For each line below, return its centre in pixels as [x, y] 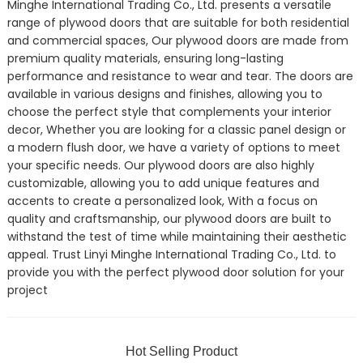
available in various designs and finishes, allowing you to [164, 94]
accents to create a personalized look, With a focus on [162, 201]
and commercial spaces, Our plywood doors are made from [177, 40]
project [27, 290]
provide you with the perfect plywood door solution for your [175, 272]
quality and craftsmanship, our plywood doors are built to [169, 218]
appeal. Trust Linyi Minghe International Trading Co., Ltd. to [171, 254]
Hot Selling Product [181, 351]
